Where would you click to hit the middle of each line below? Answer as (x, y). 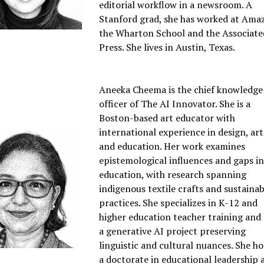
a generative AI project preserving (173, 231)
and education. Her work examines (172, 146)
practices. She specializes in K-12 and (179, 203)
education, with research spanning (173, 175)
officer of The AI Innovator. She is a (175, 104)
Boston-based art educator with (167, 118)
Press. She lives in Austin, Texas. (167, 47)
